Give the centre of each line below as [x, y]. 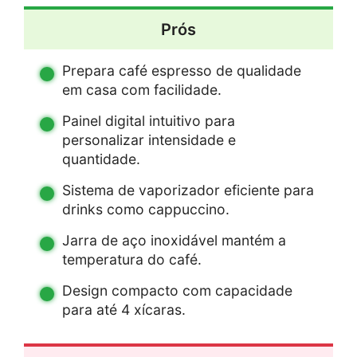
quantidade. [101, 159]
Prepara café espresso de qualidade [182, 71]
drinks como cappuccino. [146, 210]
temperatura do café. [132, 260]
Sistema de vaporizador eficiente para [188, 190]
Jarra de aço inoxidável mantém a [174, 241]
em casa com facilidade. [142, 90]
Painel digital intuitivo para [149, 121]
